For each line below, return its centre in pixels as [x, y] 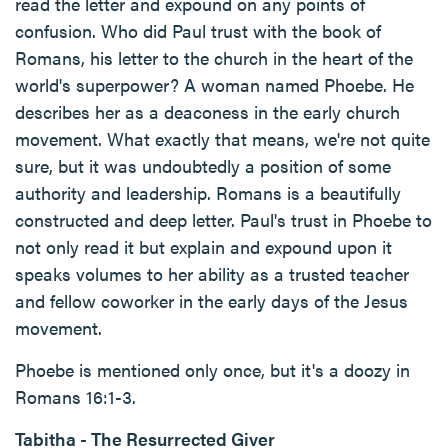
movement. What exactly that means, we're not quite [222, 138]
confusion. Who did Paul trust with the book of [198, 30]
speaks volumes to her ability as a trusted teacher [212, 273]
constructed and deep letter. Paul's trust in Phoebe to [223, 219]
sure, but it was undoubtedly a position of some [203, 165]
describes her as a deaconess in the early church [207, 111]
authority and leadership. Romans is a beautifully [208, 192]
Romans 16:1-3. [75, 396]
